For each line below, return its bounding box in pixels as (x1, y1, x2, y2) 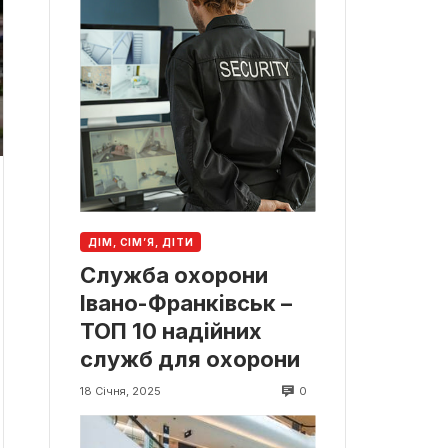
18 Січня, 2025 (80, 384, 161, 399)
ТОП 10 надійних (80, 318, 262, 345)
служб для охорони (80, 346, 300, 373)
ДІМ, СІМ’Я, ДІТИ (88, 235, 194, 248)
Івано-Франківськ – (80, 290, 292, 317)
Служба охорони (80, 262, 268, 289)
